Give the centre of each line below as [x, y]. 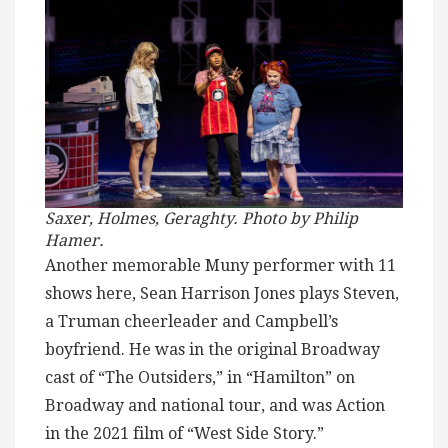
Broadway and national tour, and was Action [215, 406]
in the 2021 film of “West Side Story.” [184, 434]
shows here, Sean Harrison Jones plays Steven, [222, 294]
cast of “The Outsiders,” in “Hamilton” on [200, 378]
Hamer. [74, 241]
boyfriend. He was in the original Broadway [212, 350]
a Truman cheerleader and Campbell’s [191, 322]
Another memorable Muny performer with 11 [220, 266]
